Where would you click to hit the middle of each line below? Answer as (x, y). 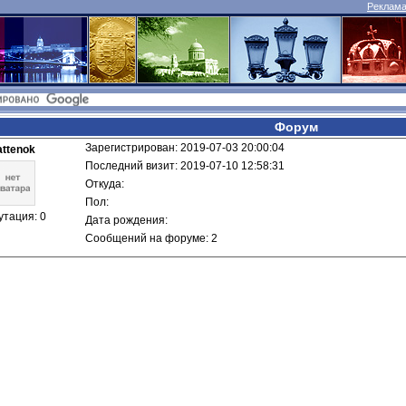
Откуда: (106, 184)
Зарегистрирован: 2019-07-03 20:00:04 (185, 148)
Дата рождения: (128, 220)
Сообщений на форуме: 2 (151, 238)
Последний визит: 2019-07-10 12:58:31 (185, 166)
